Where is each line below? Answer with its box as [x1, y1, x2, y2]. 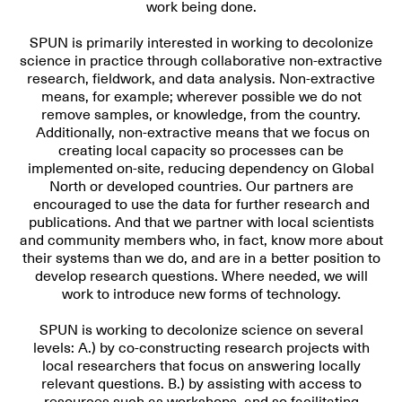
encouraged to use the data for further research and [32, 196, 370, 214]
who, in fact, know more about [185, 232, 383, 249]
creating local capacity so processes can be [58, 142, 344, 160]
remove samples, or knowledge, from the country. [41, 106, 361, 124]
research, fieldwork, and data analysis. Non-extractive [27, 70, 375, 88]
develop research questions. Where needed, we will [34, 267, 368, 285]
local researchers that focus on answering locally [41, 357, 361, 375]
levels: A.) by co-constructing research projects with [32, 339, 370, 357]
